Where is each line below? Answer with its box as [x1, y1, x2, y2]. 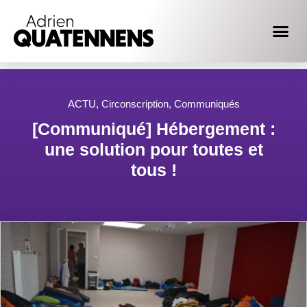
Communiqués [173, 98, 240, 110]
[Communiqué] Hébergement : [32, 119, 275, 139]
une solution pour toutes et [44, 140, 263, 160]
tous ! [130, 160, 177, 180]
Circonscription [101, 98, 169, 110]
